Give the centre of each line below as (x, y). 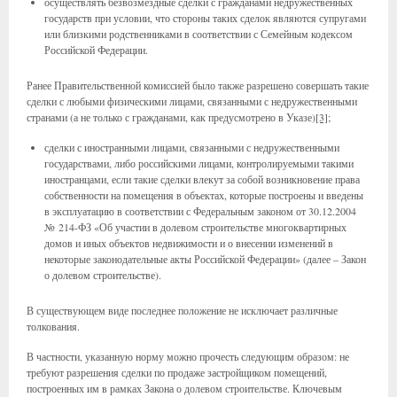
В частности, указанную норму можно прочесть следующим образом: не (188, 356)
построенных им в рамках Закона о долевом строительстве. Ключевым (184, 388)
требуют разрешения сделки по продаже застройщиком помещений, (177, 372)
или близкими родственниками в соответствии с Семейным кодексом (198, 34)
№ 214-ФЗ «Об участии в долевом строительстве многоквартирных (195, 227)
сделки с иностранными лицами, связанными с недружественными (192, 147)
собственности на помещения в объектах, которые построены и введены (204, 195)
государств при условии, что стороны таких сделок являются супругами (205, 18)
